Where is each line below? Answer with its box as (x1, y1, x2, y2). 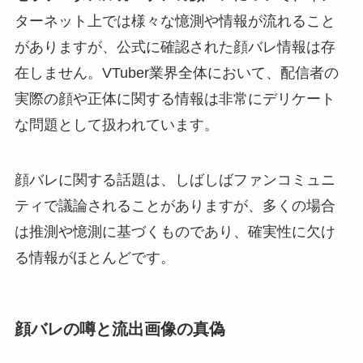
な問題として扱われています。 (14, 117, 219, 134)
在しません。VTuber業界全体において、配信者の (14, 65, 339, 82)
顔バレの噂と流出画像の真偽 (14, 320, 225, 339)
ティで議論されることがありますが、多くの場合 (14, 197, 335, 214)
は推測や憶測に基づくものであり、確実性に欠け (14, 223, 335, 240)
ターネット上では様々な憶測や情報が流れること (14, 13, 335, 30)
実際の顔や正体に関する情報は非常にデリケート (14, 91, 335, 108)
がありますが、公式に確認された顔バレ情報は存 (14, 39, 335, 56)
